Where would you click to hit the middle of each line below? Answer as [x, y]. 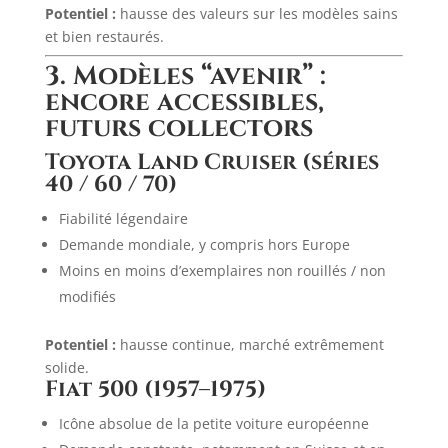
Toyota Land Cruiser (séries [211, 162]
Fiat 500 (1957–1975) [155, 389]
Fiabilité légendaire [123, 218]
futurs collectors [178, 128]
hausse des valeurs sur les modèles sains [256, 13]
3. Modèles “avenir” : [185, 76]
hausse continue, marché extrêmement [249, 344]
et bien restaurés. [104, 36]
